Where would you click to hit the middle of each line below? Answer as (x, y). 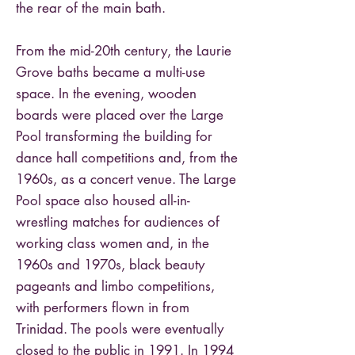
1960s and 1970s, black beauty (110, 265)
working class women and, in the (113, 243)
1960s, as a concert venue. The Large (126, 179)
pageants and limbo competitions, (115, 286)
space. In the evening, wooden (106, 94)
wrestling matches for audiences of (118, 222)
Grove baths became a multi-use (111, 72)
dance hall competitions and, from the (127, 158)
